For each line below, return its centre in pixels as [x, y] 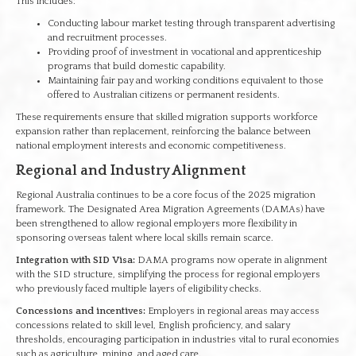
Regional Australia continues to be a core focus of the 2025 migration [166, 195]
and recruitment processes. [107, 38]
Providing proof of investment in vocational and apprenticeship [185, 52]
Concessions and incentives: [81, 311]
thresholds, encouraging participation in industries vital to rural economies [178, 340]
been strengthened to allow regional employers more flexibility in [157, 224]
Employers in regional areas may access [232, 311]
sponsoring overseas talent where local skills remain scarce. [145, 238]
